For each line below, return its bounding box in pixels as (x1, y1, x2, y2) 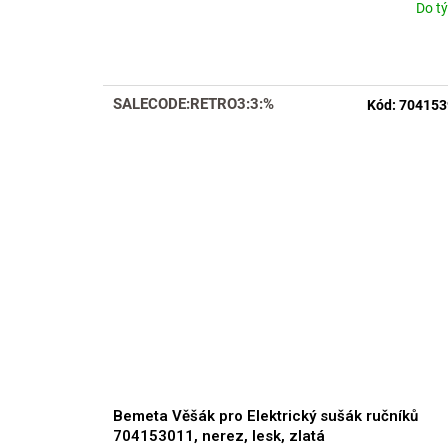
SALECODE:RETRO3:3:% (113, 95, 274, 114)
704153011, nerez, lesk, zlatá (113, 426, 325, 445)
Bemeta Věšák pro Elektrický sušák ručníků (113, 406, 418, 425)
